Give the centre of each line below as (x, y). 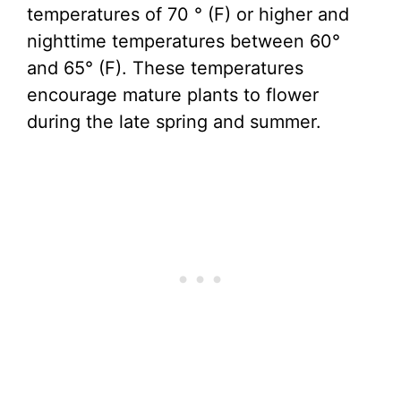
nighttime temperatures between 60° (183, 42)
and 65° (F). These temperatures (165, 68)
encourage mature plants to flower (173, 95)
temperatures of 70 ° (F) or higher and (188, 15)
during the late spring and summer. (174, 122)
